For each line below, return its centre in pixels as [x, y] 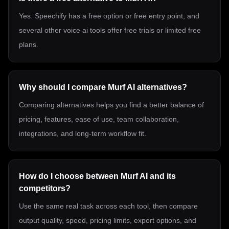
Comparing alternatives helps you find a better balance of [111, 105]
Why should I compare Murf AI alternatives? [103, 87]
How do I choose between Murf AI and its [97, 176]
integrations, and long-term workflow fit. [83, 133]
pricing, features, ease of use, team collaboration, [99, 119]
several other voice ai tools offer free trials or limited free [110, 30]
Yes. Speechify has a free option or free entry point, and [109, 16]
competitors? [45, 188]
